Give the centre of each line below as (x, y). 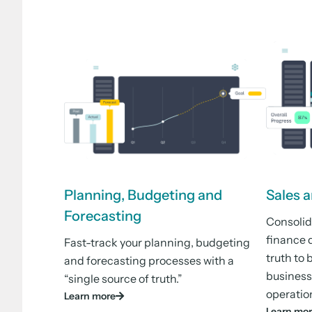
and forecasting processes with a (149, 260)
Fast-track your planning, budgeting (157, 242)
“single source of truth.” (123, 278)
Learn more (90, 296)
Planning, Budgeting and (143, 195)
